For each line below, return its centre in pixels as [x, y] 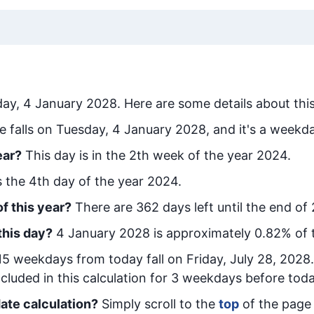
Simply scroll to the [158, 304]
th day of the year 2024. [109, 181]
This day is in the [77, 155]
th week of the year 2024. [214, 155]
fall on [165, 259]
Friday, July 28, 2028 [248, 259]
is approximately [202, 233]
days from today [94, 259]
